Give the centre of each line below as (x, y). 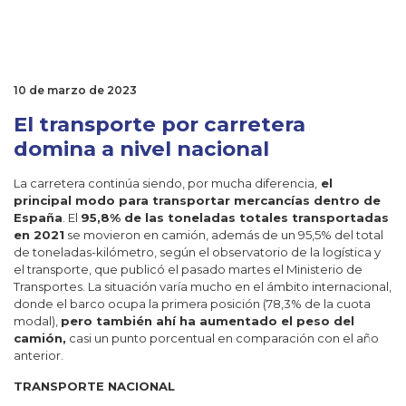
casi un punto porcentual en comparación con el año (222, 338)
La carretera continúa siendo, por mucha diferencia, (165, 183)
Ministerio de (324, 269)
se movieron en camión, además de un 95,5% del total (224, 235)
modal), (37, 321)
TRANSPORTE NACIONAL (94, 386)
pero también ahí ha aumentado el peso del (208, 321)
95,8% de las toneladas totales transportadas (235, 217)
